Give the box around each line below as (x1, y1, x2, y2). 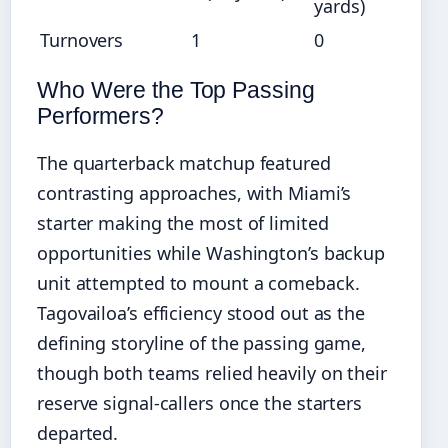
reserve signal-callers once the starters (37, 391, 362, 416)
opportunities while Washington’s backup (37, 241, 386, 266)
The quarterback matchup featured (37, 151, 331, 176)
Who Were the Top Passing (37, 77, 315, 104)
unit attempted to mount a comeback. (37, 271, 360, 296)
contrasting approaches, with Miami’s (37, 181, 352, 206)
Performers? (37, 103, 164, 130)
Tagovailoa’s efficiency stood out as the (37, 301, 365, 326)
